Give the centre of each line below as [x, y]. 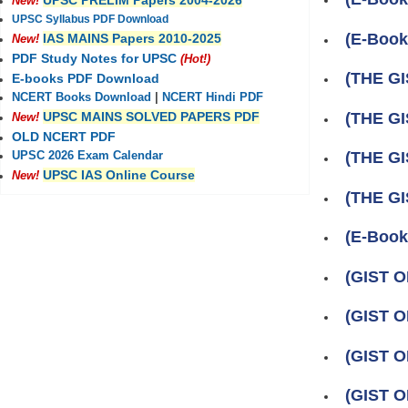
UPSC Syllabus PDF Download [90, 19]
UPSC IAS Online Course [119, 175]
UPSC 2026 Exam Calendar [87, 156]
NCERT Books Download [82, 97]
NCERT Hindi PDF [213, 97]
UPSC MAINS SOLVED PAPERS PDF [151, 117]
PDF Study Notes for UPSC [94, 58]
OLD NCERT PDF [64, 137]
